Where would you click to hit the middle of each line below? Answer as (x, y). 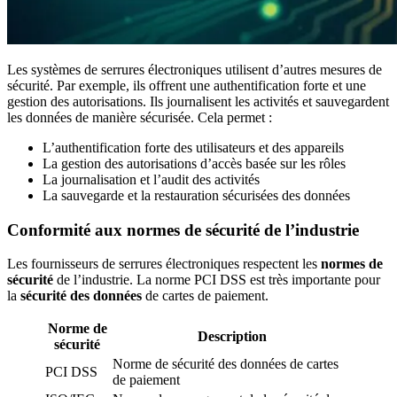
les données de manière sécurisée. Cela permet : (140, 117)
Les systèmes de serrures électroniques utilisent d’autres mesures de (195, 69)
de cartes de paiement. (205, 296)
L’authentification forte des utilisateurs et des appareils (193, 147)
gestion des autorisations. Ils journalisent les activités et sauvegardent (198, 101)
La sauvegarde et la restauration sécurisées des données (196, 195)
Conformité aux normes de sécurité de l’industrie (183, 230)
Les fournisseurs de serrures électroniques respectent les (164, 264)
